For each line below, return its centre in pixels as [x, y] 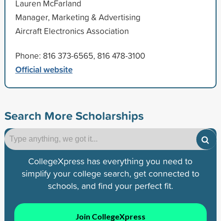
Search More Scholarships [74, 115]
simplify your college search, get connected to [110, 173]
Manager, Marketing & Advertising [78, 17]
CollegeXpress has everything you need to [110, 161]
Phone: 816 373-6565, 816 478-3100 [80, 55]
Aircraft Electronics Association [72, 31]
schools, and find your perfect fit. [110, 185]
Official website [44, 69]
